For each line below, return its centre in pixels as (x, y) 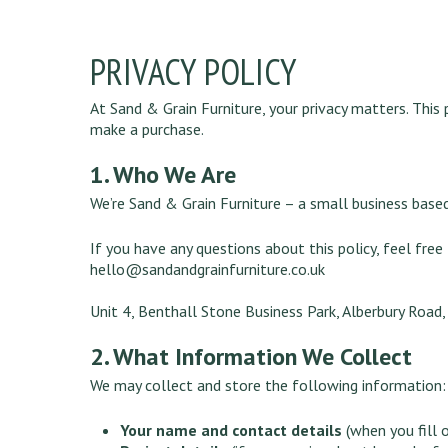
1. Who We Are (163, 174)
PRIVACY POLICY (194, 71)
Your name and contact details (231, 429)
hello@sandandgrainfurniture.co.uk (208, 268)
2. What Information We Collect (251, 356)
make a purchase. (147, 128)
